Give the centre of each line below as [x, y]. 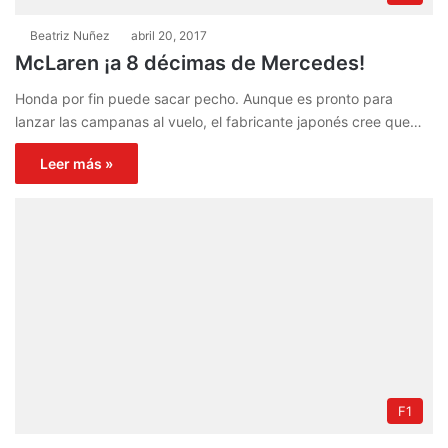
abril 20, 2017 [169, 36]
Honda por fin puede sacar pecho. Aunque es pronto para [204, 99]
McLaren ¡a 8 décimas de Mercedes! [190, 63]
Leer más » [76, 164]
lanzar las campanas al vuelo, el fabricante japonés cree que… [218, 122]
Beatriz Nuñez [70, 36]
